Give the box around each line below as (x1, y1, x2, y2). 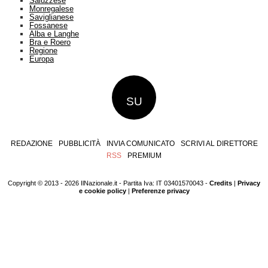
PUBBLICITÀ (58, 139, 100, 148)
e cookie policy (78, 187, 126, 194)
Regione (29, 46, 57, 55)
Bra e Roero (29, 38, 71, 47)
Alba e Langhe (29, 29, 79, 38)
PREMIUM (127, 151, 162, 160)
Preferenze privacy (131, 187, 190, 194)
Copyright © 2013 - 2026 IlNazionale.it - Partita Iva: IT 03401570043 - (8, 179, 209, 187)
